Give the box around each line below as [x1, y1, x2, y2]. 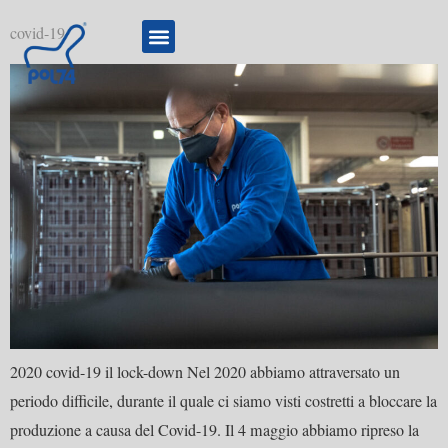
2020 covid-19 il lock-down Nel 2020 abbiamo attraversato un [10, 361, 400, 384]
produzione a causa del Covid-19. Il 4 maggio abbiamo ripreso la [10, 419, 419, 442]
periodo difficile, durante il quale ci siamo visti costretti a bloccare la [10, 390, 437, 413]
